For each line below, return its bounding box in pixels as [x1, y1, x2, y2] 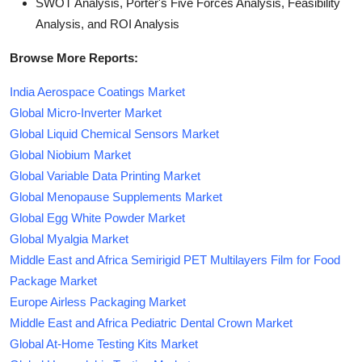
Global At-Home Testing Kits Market [10, 336, 198, 351]
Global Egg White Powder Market [10, 210, 185, 225]
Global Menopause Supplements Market [10, 189, 222, 204]
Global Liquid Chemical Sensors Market [10, 126, 219, 141]
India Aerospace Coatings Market [10, 84, 185, 99]
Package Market [10, 273, 97, 288]
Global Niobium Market [10, 147, 131, 162]
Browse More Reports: [10, 50, 138, 65]
